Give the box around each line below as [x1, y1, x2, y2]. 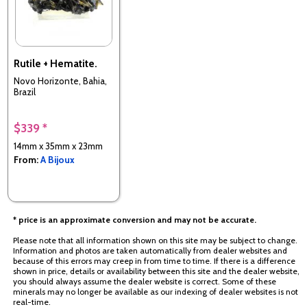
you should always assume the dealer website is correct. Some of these [13, 276, 276, 287]
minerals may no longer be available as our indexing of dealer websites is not [13, 286, 298, 297]
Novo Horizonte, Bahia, [14, 75, 107, 86]
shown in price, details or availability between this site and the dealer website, [13, 266, 299, 277]
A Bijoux [40, 154, 75, 166]
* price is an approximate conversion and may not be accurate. [13, 214, 256, 225]
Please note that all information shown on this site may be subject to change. [13, 235, 297, 246]
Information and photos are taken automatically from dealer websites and [13, 245, 287, 256]
